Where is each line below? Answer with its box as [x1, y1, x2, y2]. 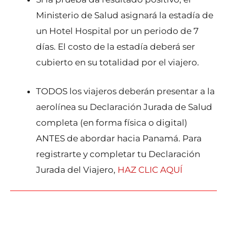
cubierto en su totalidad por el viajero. [36, 57, 199, 68]
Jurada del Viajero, [36, 164, 118, 175]
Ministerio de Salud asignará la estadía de [36, 10, 213, 21]
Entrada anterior [20, 209, 92, 219]
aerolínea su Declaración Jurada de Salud [36, 101, 212, 112]
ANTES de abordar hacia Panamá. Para [36, 133, 202, 143]
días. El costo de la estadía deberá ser [36, 42, 195, 52]
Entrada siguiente [129, 209, 207, 219]
